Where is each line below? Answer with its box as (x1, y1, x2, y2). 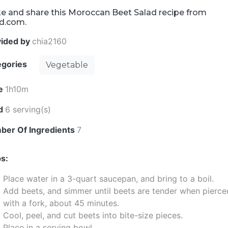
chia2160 (32, 36, 67, 46)
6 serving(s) (5, 104, 51, 115)
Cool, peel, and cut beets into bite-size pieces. (3, 210, 183, 220)
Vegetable (46, 60, 89, 70)
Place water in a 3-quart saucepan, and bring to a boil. (3, 174, 214, 184)
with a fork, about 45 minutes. (3, 198, 120, 208)
